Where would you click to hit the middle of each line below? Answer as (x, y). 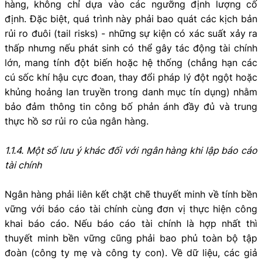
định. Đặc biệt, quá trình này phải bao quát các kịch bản (131, 19)
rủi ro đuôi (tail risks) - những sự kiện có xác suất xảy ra (131, 34)
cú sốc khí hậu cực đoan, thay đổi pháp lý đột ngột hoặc (131, 77)
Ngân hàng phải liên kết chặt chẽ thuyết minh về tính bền (131, 194)
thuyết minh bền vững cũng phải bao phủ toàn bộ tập (131, 238)
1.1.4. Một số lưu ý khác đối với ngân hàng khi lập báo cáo (131, 151)
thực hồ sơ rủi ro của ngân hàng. (77, 121)
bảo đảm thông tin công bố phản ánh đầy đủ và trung (131, 107)
